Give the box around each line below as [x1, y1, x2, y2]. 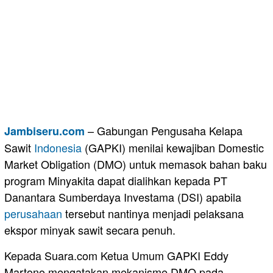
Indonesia [34, 140, 82, 156]
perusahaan [4, 205, 62, 222]
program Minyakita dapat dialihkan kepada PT [4, 172, 227, 189]
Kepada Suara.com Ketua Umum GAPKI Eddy [4, 247, 229, 264]
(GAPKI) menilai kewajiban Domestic [82, 140, 264, 156]
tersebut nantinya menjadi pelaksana [62, 205, 244, 222]
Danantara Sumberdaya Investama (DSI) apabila [4, 189, 241, 205]
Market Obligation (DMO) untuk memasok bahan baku [4, 156, 267, 172]
